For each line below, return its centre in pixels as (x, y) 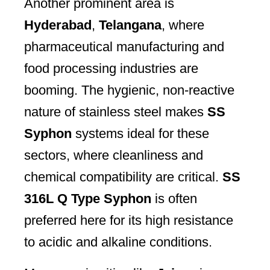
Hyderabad (58, 25)
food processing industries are (111, 68)
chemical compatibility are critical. (123, 177)
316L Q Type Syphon (88, 198)
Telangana (130, 25)
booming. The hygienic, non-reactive (129, 90)
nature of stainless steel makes (116, 111)
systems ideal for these (140, 133)
